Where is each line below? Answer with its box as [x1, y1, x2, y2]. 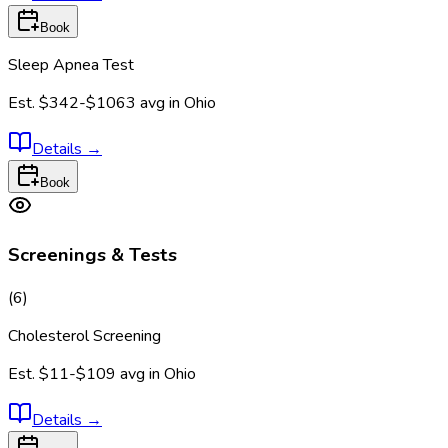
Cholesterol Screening [8, 324, 161, 347]
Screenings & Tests [8, 241, 177, 268]
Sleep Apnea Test [8, 54, 134, 77]
